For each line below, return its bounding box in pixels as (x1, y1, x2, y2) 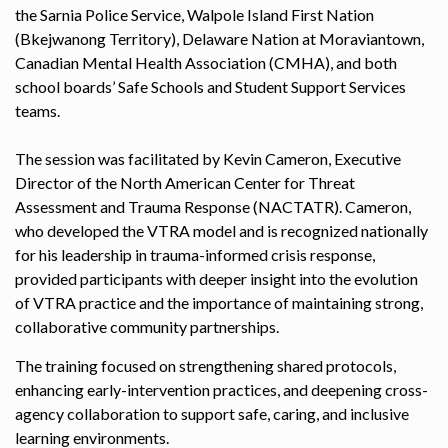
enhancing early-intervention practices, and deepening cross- (15, 379, 428, 399)
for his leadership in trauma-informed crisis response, (15, 244, 375, 264)
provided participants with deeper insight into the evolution (15, 268, 418, 288)
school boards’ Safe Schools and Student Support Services (15, 76, 406, 96)
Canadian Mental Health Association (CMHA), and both (15, 52, 397, 72)
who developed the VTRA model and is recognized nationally (15, 220, 428, 240)
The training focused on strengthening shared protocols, (15, 355, 396, 375)
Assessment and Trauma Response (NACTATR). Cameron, (15, 196, 411, 216)
